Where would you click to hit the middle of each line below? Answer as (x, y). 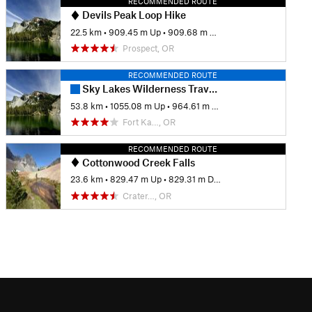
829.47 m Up (135, 179)
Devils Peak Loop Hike (133, 15)
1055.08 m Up (137, 106)
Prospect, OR (148, 48)
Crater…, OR (147, 195)
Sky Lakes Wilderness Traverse (144, 89)
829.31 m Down (191, 179)
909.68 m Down (188, 32)
